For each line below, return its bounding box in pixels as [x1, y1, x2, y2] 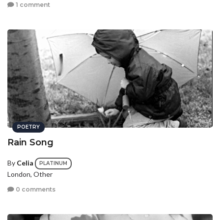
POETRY [17, 124, 40, 130]
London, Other [7, 170, 53, 178]
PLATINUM [39, 160, 67, 166]
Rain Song [7, 137, 54, 148]
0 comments [14, 186, 55, 193]
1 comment [14, 1, 50, 9]
